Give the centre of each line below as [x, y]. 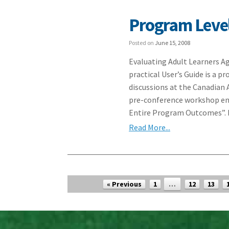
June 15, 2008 [173, 43]
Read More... [150, 127]
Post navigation [93, 180]
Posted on [142, 43]
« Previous [124, 184]
